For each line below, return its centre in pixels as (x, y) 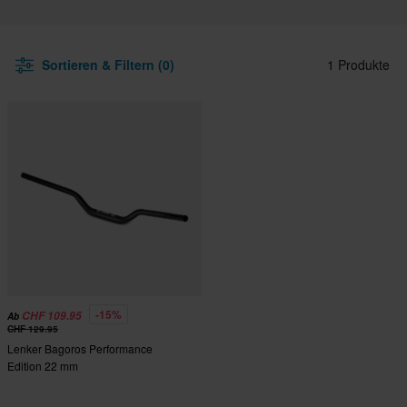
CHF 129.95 (33, 329)
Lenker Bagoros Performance (80, 349)
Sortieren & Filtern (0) (108, 65)
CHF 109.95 (52, 316)
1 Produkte (358, 65)
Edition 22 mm (43, 366)
